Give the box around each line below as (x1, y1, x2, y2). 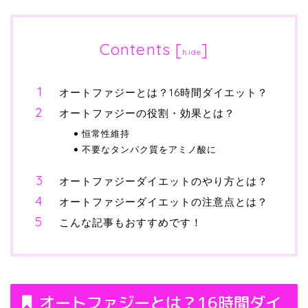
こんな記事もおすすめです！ (59, 216, 202, 229)
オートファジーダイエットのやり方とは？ (59, 175, 268, 188)
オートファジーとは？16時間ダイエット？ (59, 86, 268, 99)
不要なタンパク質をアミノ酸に (82, 144, 217, 155)
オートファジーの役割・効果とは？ (59, 107, 235, 120)
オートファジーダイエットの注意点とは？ (59, 195, 268, 208)
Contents (99, 39, 171, 59)
